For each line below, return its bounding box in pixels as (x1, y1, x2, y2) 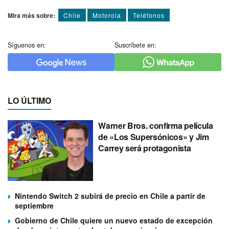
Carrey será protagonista (98, 142, 191, 154)
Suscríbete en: (114, 40, 156, 50)
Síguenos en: (8, 40, 46, 50)
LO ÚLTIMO (8, 94, 51, 106)
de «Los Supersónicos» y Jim (98, 130, 209, 143)
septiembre (15, 200, 54, 211)
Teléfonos (133, 10, 165, 19)
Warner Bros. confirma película (98, 119, 213, 131)
